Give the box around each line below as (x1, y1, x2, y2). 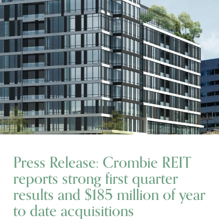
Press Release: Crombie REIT (13, 151, 191, 175)
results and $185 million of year (13, 183, 205, 208)
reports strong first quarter (13, 167, 178, 192)
